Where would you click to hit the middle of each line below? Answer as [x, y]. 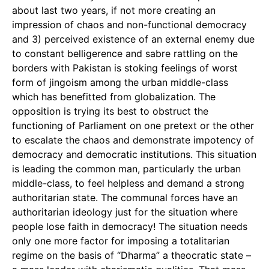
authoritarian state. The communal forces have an [125, 198]
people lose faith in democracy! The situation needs [130, 226]
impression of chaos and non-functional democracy [129, 25]
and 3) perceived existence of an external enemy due [133, 39]
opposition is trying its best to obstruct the [110, 111]
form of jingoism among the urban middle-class [120, 82]
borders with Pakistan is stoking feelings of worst [125, 68]
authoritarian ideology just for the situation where [125, 212]
